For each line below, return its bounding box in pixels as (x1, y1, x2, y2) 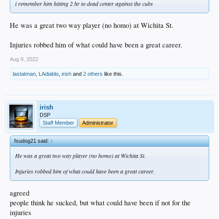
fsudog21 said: (14, 137, 50, 144)
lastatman (13, 70, 36, 77)
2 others (83, 70, 103, 77)
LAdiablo (39, 70, 59, 77)
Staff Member (43, 119, 74, 126)
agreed (10, 188, 29, 197)
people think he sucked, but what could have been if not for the (10, 197, 191, 207)
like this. (103, 70, 123, 77)
